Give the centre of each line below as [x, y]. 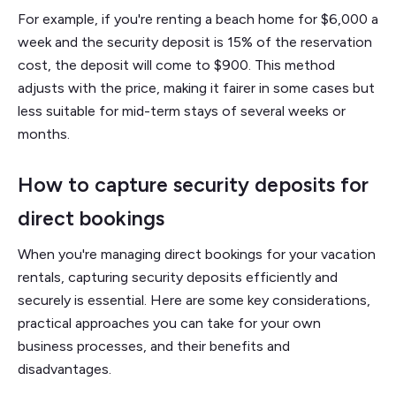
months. [44, 134]
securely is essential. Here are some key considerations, [194, 301]
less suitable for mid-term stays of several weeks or [182, 111]
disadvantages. [65, 369]
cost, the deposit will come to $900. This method [176, 65]
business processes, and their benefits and [154, 346]
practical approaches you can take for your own [169, 324]
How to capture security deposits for [193, 185]
